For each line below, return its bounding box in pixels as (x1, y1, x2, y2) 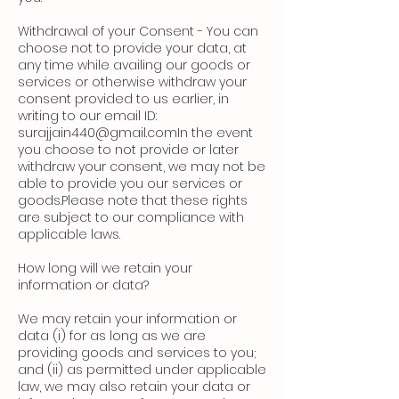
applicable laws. (18, 225, 120, 244)
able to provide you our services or (18, 175, 242, 193)
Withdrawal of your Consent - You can (18, 22, 258, 41)
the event (188, 124, 253, 142)
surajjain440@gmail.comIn (18, 124, 188, 142)
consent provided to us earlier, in (18, 90, 229, 109)
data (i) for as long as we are (18, 327, 206, 346)
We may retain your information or (18, 310, 237, 329)
